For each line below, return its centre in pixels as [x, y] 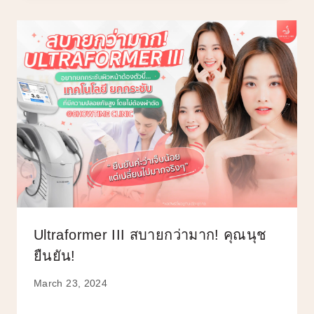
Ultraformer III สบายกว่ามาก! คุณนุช [150, 234]
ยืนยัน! [55, 255]
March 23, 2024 [71, 284]
